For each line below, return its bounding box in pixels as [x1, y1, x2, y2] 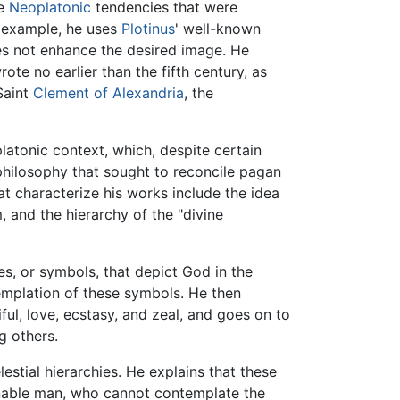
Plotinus [121, 20, 175, 38]
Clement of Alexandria [32, 84, 184, 103]
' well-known [174, 20, 261, 38]
